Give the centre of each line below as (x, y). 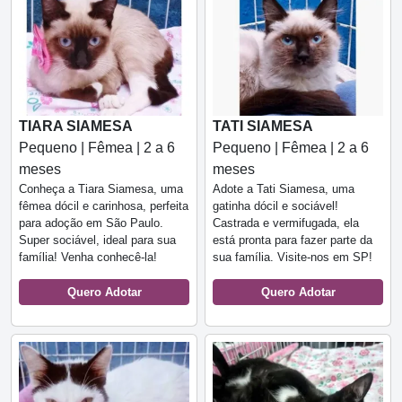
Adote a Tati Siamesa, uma (284, 188)
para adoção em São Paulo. (91, 223)
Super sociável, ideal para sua (97, 240)
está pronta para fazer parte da (293, 240)
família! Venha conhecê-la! (88, 257)
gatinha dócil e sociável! (275, 205)
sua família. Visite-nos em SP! (293, 257)
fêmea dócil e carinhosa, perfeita (104, 205)
